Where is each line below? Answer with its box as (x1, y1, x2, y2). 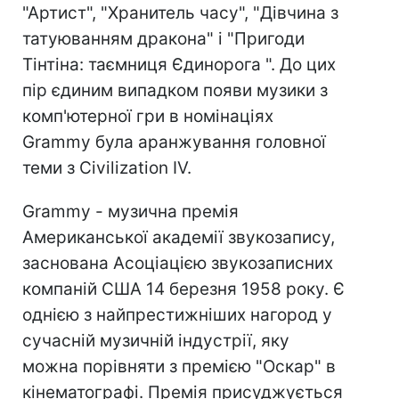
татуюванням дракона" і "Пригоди (22, 28, 305, 50)
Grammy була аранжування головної (22, 132, 326, 153)
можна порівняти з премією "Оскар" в (22, 356, 336, 378)
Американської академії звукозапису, (22, 227, 335, 248)
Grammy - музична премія (22, 201, 239, 223)
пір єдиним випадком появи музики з (22, 80, 328, 102)
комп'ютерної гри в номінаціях (22, 106, 273, 127)
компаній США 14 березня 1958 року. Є (22, 279, 345, 300)
